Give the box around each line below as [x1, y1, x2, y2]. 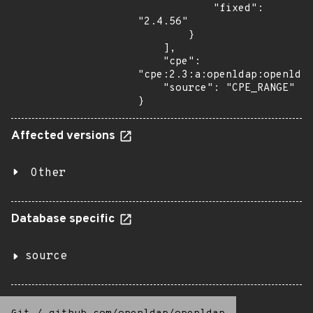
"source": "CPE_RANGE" [138, 82, 163, 95]
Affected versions [11, 129, 118, 144]
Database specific [11, 212, 118, 227]
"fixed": [138, 2, 213, 15]
